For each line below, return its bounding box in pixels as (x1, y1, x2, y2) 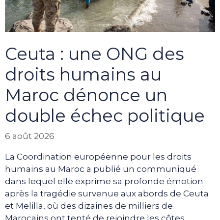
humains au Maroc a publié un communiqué (5, 164, 196, 174)
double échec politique (5, 105, 205, 126)
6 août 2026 (5, 131, 55, 141)
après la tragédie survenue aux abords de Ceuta (5, 189, 209, 199)
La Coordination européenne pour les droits (5, 152, 192, 162)
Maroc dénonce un (5, 84, 167, 106)
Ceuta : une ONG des (5, 43, 184, 64)
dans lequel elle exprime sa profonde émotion (5, 176, 203, 187)
